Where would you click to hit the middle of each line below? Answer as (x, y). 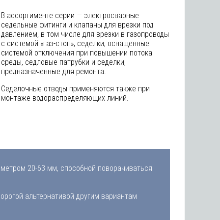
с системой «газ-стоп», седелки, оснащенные (75, 43)
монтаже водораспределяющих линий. (65, 98)
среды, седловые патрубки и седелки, (63, 62)
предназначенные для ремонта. (54, 71)
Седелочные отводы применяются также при (75, 89)
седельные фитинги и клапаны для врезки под (77, 25)
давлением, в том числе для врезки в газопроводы (85, 34)
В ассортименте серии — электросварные (70, 15)
